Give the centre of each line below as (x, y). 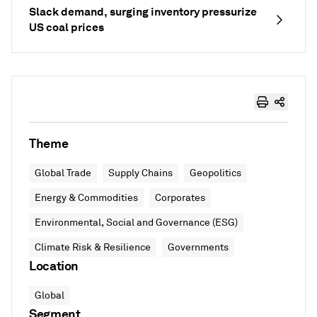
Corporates (180, 198)
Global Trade (63, 173)
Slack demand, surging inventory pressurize (143, 12)
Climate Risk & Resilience (93, 247)
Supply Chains (140, 173)
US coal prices (67, 27)
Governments (198, 247)
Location (54, 266)
